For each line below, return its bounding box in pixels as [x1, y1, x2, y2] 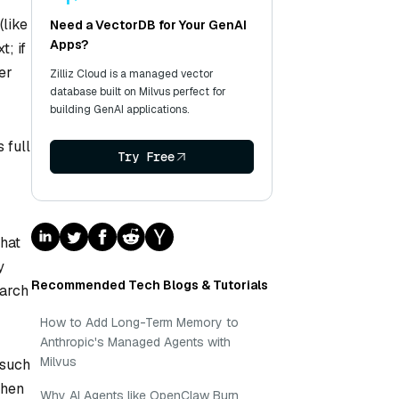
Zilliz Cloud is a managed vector [50, 67, 214, 81]
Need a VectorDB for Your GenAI [50, 17, 247, 33]
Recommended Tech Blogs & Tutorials [31, 277, 268, 293]
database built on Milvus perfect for [50, 85, 226, 99]
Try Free [117, 149, 175, 165]
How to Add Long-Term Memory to [40, 314, 239, 330]
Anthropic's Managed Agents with [40, 334, 231, 350]
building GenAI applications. [50, 102, 189, 117]
